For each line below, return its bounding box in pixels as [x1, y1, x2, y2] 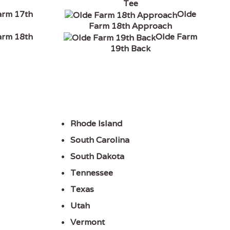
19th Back [110, 43, 151, 54]
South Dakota [70, 151, 125, 162]
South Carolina [70, 135, 130, 146]
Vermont [70, 217, 105, 228]
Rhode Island [70, 118, 123, 129]
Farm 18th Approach [89, 20, 172, 31]
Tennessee [70, 167, 113, 179]
